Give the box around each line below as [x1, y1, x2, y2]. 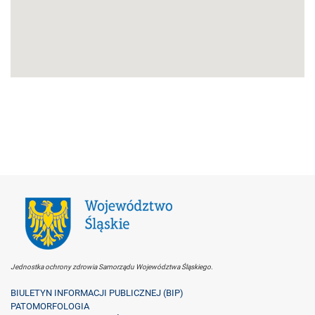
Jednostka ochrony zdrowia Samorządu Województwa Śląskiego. [11, 263, 213, 271]
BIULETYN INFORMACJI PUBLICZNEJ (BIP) [11, 288, 184, 299]
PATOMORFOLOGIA [11, 301, 89, 312]
